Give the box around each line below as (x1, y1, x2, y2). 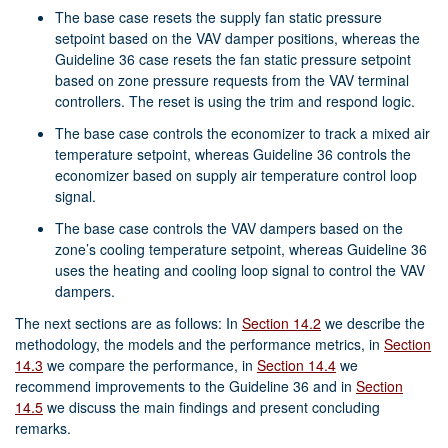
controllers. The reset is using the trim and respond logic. (55, 90, 415, 111)
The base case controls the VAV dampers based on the (55, 218, 403, 239)
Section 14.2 (242, 313, 321, 334)
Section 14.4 (257, 355, 336, 376)
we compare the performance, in (43, 355, 257, 376)
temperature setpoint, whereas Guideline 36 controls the (55, 144, 411, 165)
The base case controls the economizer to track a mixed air (55, 123, 430, 144)
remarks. (15, 418, 71, 439)
